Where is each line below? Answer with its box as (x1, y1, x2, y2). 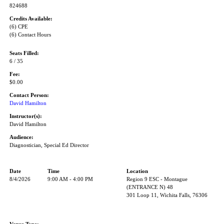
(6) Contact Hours (9, 32, 51, 37)
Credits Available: (9, 16, 52, 21)
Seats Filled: (9, 50, 39, 56)
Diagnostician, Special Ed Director (9, 142, 89, 148)
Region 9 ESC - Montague (126, 176, 187, 182)
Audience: (9, 134, 33, 140)
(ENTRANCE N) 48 (126, 184, 173, 190)
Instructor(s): (9, 113, 42, 119)
